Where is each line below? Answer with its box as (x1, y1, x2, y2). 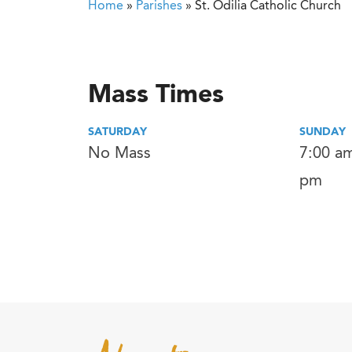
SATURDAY (88, 126, 147, 137)
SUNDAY (299, 126, 346, 137)
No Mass (88, 146, 151, 162)
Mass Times (88, 83, 224, 108)
